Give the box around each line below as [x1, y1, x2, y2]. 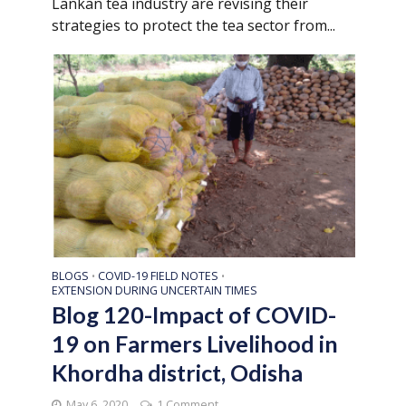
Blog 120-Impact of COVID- [51, 300, 336, 328]
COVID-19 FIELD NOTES [97, 267, 218, 284]
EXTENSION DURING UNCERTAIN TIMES [51, 282, 257, 298]
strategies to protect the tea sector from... [51, 15, 335, 36]
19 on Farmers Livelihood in [51, 329, 338, 357]
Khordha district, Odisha [51, 358, 303, 386]
